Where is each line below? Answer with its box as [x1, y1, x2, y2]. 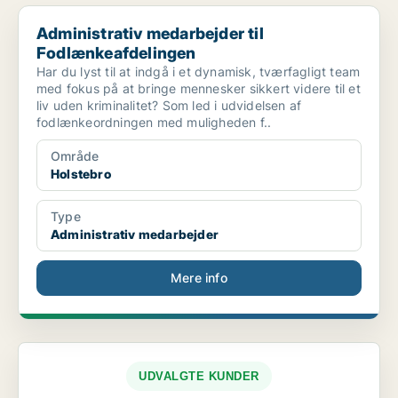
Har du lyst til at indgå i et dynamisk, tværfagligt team [36, 64, 361, 80]
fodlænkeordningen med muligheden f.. [36, 115, 272, 131]
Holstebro [51, 166, 111, 182]
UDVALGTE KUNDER [139, 370, 259, 384]
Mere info [171, 270, 227, 286]
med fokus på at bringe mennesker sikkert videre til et [36, 81, 361, 97]
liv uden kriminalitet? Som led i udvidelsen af [36, 98, 302, 114]
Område [51, 148, 99, 164]
